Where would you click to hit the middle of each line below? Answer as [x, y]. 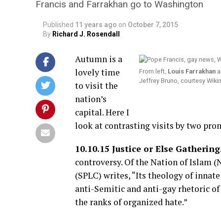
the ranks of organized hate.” [131, 202]
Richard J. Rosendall [86, 34]
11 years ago [96, 25]
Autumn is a [99, 59]
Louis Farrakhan [192, 71]
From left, [153, 71]
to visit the [96, 86]
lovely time [97, 72]
